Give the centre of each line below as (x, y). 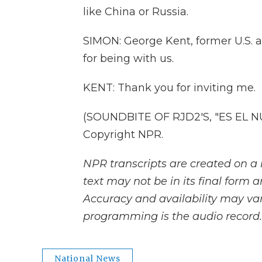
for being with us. (128, 58)
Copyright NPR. (123, 135)
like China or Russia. (136, 12)
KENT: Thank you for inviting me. (169, 88)
